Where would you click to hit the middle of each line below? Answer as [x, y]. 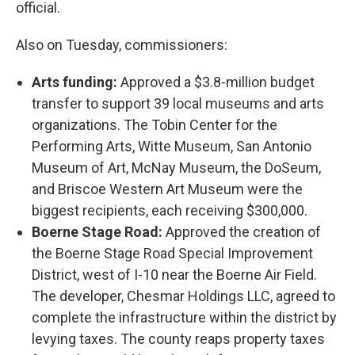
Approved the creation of [243, 232]
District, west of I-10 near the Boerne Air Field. [174, 275]
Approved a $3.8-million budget [218, 82]
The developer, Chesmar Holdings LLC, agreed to [183, 296]
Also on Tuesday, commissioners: [122, 45]
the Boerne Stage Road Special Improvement [172, 253]
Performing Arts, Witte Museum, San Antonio [172, 146]
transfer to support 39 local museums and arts [178, 103]
